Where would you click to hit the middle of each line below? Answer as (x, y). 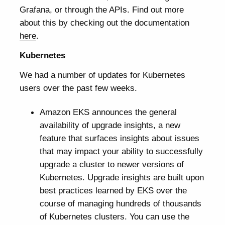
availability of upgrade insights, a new (110, 125)
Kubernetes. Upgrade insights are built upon (122, 177)
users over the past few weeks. (79, 88)
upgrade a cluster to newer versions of (111, 164)
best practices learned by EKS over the (113, 190)
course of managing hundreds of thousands (120, 203)
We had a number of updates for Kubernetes (103, 75)
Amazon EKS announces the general (108, 112)
